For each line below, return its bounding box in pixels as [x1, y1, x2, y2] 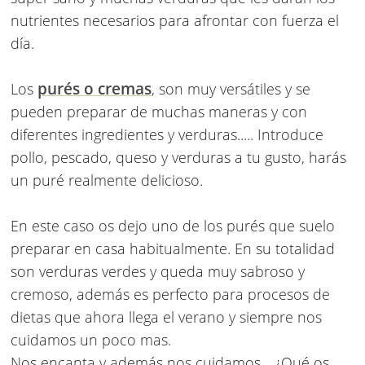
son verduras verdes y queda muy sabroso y [11, 262, 305, 282]
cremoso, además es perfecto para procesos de [11, 284, 330, 305]
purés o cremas [37, 78, 152, 100]
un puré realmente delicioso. [11, 170, 203, 191]
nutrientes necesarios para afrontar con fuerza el [11, 11, 339, 31]
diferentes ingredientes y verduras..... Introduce [11, 125, 323, 145]
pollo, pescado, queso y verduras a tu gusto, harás [11, 147, 346, 168]
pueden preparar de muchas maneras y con [11, 102, 307, 122]
